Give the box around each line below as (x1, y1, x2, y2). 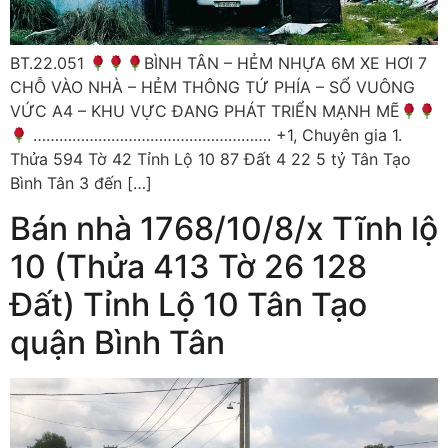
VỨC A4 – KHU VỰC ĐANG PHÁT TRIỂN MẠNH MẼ (10, 101, 400, 122)
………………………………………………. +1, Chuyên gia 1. (28, 125, 403, 146)
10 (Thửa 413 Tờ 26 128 (10, 246, 367, 286)
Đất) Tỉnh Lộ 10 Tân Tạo (10, 284, 367, 324)
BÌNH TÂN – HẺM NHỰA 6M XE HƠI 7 (143, 53, 427, 74)
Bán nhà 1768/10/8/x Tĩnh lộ (10, 208, 438, 248)
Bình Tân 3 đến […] (10, 173, 152, 194)
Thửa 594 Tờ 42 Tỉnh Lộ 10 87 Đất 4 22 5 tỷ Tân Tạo (10, 149, 411, 170)
